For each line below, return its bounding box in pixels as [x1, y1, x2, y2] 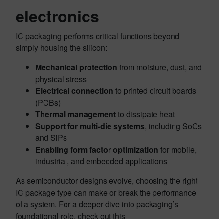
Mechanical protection [35, 62, 117, 73]
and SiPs [35, 132, 67, 143]
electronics [16, 4, 99, 27]
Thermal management [35, 109, 116, 120]
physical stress [35, 73, 87, 85]
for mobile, [158, 144, 197, 155]
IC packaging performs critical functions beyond [16, 30, 179, 42]
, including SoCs [145, 120, 202, 131]
